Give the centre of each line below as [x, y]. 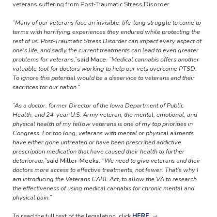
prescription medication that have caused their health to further [98, 152]
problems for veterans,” [45, 60]
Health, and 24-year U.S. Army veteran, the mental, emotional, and [105, 115]
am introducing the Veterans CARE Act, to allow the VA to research [104, 179]
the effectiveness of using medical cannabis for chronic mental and [103, 188]
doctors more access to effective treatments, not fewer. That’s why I [105, 170]
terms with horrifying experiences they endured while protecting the [106, 32]
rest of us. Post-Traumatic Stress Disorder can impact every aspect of [107, 41]
